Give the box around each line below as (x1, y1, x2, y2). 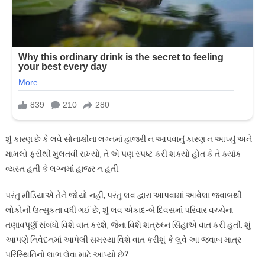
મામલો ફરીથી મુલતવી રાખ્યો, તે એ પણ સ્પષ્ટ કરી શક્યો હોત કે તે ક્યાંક (5, 148, 241, 159)
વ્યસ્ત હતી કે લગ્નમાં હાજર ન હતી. (5, 163, 120, 173)
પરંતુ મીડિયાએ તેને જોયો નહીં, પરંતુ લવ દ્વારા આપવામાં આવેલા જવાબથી (5, 190, 242, 200)
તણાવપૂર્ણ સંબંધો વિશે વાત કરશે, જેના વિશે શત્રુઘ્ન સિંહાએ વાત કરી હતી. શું (5, 219, 251, 230)
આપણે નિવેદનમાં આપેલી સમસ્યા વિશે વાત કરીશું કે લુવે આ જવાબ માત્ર (5, 234, 241, 244)
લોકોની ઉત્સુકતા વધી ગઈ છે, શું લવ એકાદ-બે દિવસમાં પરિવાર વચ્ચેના (5, 205, 233, 215)
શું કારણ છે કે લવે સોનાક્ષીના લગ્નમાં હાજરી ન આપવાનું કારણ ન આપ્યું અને (5, 134, 252, 144)
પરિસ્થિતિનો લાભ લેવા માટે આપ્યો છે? (5, 249, 128, 259)
